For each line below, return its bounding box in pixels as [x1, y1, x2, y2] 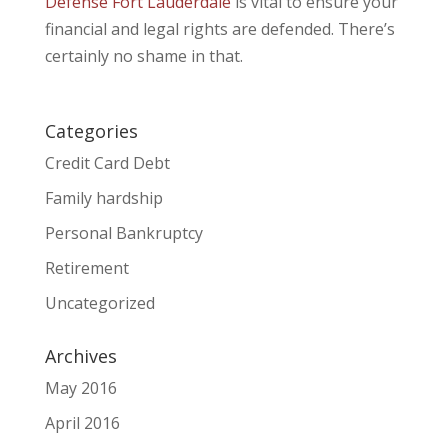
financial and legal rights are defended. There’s [44, 17, 395, 40]
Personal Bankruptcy [44, 221, 203, 244]
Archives [44, 343, 117, 368]
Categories [44, 118, 138, 143]
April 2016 [44, 411, 120, 434]
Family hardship [44, 186, 163, 209]
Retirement [44, 256, 129, 279]
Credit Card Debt [44, 151, 170, 174]
